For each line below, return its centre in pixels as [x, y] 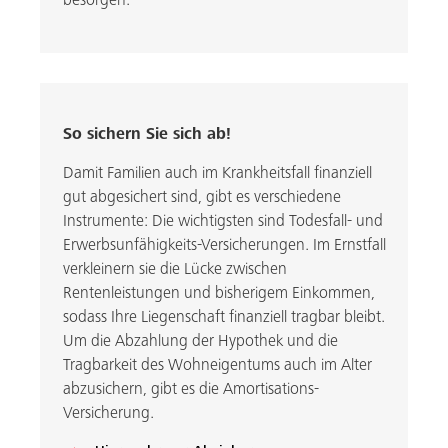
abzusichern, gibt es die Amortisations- [190, 389]
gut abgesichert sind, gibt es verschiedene [201, 197]
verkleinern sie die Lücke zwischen [174, 269]
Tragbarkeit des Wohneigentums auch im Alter [217, 365]
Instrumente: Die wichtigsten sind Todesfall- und [222, 221]
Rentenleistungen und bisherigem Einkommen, [218, 293]
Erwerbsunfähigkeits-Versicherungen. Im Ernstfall [224, 245]
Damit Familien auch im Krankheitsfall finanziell [217, 173]
